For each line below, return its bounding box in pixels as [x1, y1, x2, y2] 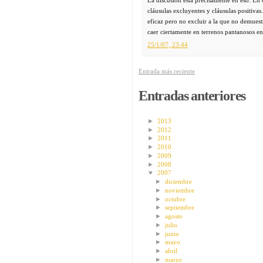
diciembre [165, 178, 193, 186]
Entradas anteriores [139, 88, 246, 104]
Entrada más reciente [139, 68, 195, 75]
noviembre [165, 186, 195, 194]
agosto [165, 213, 183, 220]
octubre [165, 195, 186, 203]
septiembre [165, 204, 195, 211]
